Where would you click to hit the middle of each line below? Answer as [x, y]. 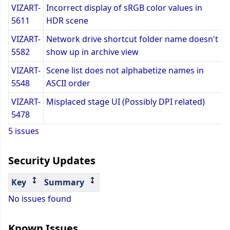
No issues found [40, 198]
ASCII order [68, 83]
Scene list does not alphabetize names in [125, 70]
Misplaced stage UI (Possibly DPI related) [126, 101]
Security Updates [52, 160]
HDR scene [67, 20]
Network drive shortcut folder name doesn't [132, 39]
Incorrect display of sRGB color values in [124, 7]
